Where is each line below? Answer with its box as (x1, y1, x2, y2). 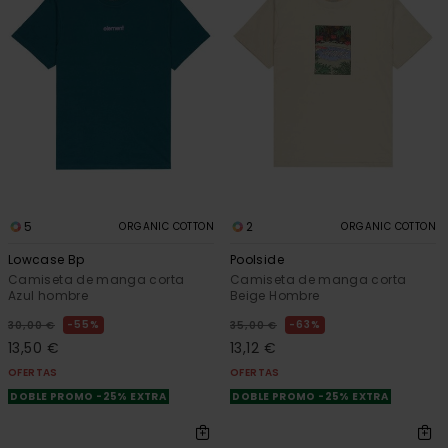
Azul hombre (8, 286, 88, 304)
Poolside (230, 250, 284, 268)
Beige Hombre (230, 286, 320, 304)
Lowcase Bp (8, 250, 85, 268)
